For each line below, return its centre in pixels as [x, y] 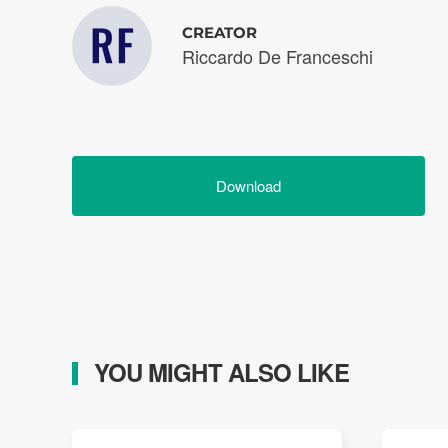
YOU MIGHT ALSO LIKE [218, 372]
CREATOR [219, 32]
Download [249, 185]
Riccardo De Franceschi [277, 56]
